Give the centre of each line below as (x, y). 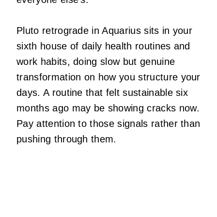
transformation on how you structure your (108, 77)
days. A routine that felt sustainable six (102, 93)
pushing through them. (67, 139)
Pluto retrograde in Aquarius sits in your (105, 31)
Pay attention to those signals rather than (108, 124)
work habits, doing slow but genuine (96, 62)
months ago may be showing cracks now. (108, 108)
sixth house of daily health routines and (103, 46)
